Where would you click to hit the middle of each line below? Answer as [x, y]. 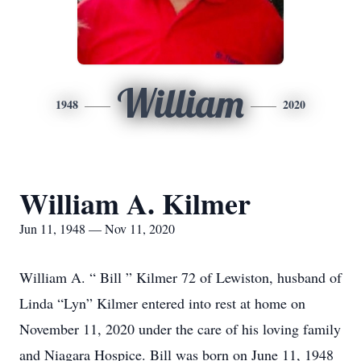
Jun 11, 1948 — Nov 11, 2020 [97, 228]
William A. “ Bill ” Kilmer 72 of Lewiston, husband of [180, 277]
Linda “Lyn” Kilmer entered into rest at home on [162, 303]
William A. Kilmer [135, 203]
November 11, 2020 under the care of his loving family [180, 329]
